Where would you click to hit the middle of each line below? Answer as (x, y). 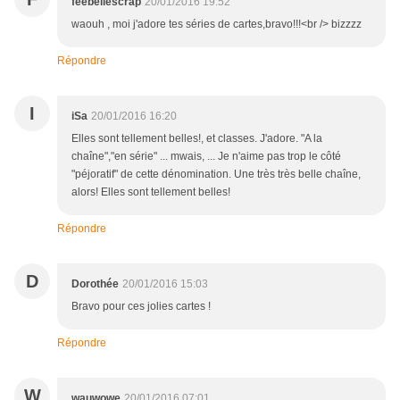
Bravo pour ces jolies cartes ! (141, 307)
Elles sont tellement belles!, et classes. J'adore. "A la (197, 139)
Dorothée (95, 284)
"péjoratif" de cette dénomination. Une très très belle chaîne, (216, 175)
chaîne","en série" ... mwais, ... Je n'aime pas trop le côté (206, 157)
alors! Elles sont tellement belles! (151, 192)
